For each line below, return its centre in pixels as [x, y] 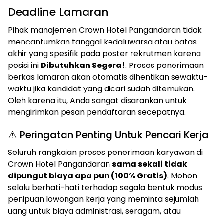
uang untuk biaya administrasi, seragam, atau [94, 211]
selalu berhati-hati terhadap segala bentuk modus [105, 187]
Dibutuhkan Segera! [83, 65]
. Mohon [182, 176]
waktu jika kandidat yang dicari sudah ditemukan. [101, 89]
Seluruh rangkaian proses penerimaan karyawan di [105, 152]
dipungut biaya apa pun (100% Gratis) [88, 176]
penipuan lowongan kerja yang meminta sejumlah [103, 199]
